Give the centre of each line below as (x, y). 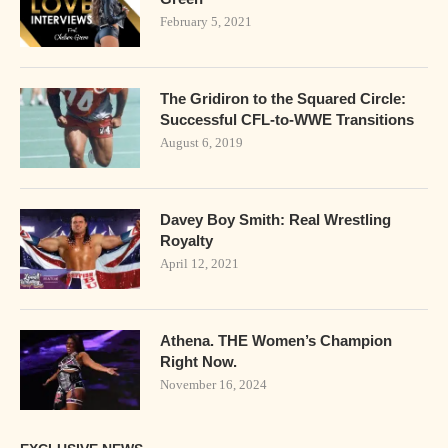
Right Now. (198, 362)
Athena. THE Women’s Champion (276, 341)
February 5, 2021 (206, 22)
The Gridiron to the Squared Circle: (283, 99)
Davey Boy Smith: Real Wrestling (275, 220)
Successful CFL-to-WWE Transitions (287, 120)
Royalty (186, 241)
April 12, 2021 (199, 264)
